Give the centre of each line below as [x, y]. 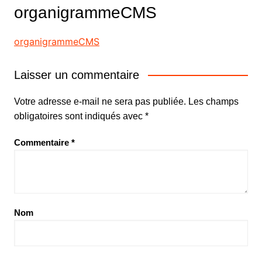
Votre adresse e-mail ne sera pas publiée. [100, 102]
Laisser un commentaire [76, 75]
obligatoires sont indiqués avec [79, 116]
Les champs [213, 102]
